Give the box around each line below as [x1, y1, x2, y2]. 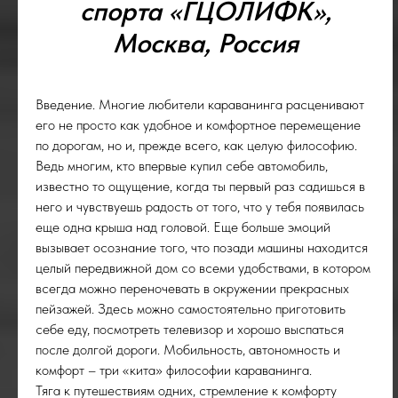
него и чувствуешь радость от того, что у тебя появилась [36, 198, 364, 215]
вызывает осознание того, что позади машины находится [36, 239, 368, 256]
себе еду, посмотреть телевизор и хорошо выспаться [36, 321, 344, 338]
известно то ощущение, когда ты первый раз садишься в [36, 178, 365, 195]
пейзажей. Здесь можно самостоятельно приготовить [36, 300, 346, 317]
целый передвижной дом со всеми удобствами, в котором [36, 259, 370, 276]
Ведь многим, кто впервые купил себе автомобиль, [36, 157, 328, 174]
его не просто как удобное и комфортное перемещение [36, 116, 361, 133]
